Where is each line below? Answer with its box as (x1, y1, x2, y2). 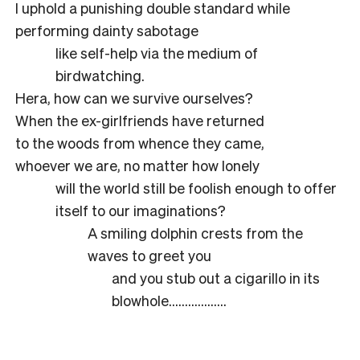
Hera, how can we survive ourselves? (15, 88, 253, 107)
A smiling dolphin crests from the (88, 223, 303, 242)
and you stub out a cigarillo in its (112, 268, 320, 287)
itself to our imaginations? (55, 200, 226, 219)
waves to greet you (88, 245, 211, 264)
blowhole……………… (112, 290, 227, 309)
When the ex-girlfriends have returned (15, 110, 264, 129)
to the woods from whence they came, (15, 133, 264, 152)
